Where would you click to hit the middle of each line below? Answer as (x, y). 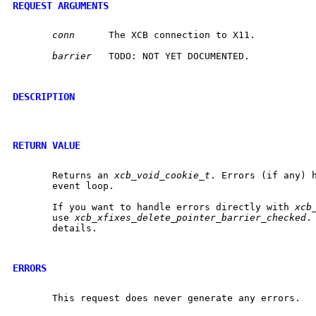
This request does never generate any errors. (157, 298)
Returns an (63, 175)
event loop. (63, 186)
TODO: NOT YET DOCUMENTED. (97, 56)
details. (55, 228)
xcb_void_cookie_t (162, 175)
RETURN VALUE (47, 145)
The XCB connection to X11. (89, 35)
